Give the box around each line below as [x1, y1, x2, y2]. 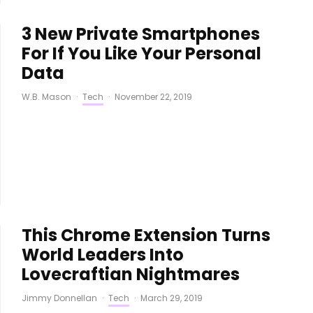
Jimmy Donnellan [21, 291, 97, 304]
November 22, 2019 [114, 91, 192, 103]
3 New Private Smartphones [21, 22, 260, 46]
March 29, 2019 [140, 291, 203, 304]
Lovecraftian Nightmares [21, 262, 240, 286]
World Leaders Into [21, 242, 184, 266]
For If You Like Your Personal [21, 42, 261, 66]
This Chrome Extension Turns [21, 223, 270, 247]
